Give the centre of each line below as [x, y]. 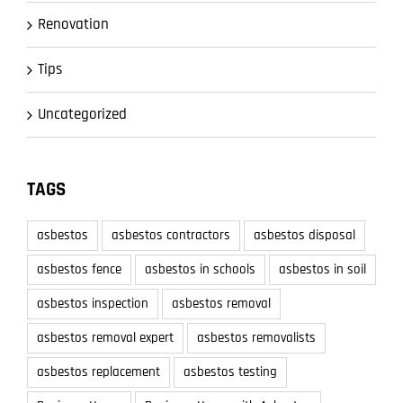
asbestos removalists [256, 337]
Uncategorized [82, 114]
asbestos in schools [200, 269]
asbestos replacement [99, 372]
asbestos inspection [93, 303]
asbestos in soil [322, 269]
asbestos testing [230, 372]
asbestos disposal [304, 235]
